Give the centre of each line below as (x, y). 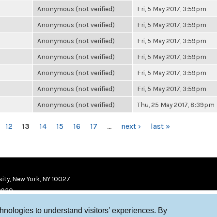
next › (131, 126)
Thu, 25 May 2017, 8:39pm (176, 105)
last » (160, 126)
